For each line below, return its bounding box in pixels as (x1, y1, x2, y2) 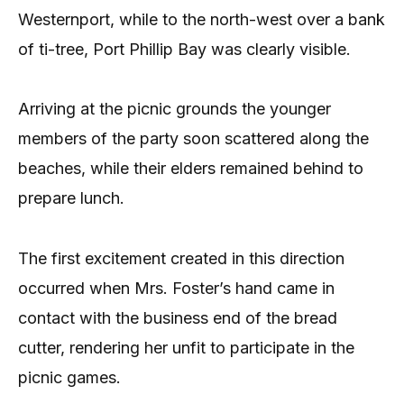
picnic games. (18, 367, 121, 387)
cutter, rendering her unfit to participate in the (18, 337, 354, 357)
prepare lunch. (18, 188, 124, 208)
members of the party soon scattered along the (18, 129, 369, 149)
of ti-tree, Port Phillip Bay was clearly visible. (18, 39, 351, 59)
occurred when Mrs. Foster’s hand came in (18, 278, 335, 298)
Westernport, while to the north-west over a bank (18, 9, 385, 29)
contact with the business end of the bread (18, 308, 337, 327)
